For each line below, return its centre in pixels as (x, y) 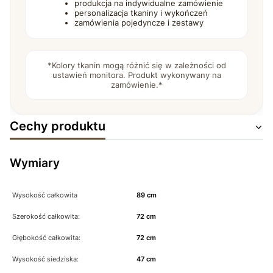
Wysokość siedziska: (45, 259)
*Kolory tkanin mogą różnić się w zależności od (136, 65)
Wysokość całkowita (45, 195)
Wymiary (35, 163)
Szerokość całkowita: (46, 216)
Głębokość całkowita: (46, 237)
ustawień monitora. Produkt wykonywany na (136, 75)
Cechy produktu (58, 126)
